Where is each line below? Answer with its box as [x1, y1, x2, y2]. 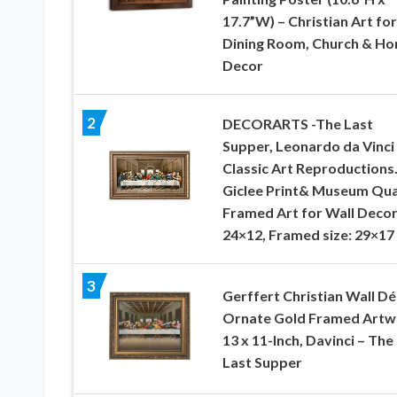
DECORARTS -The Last [222, 114, 373, 132]
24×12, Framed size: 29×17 [222, 225, 394, 243]
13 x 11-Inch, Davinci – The [222, 331, 393, 348]
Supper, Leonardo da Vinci [222, 136, 394, 154]
